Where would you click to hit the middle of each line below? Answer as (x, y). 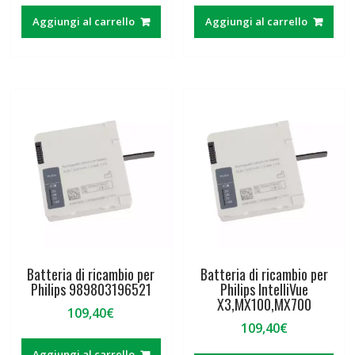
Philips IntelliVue (264, 290)
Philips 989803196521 (91, 290)
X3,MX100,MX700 (264, 305)
